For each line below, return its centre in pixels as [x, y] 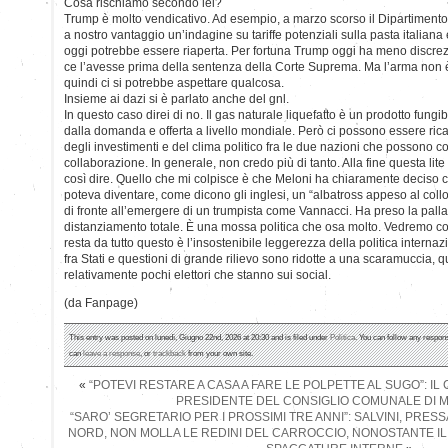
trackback [169, 352]
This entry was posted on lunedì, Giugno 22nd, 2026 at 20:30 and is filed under [199, 336]
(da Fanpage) [101, 302]
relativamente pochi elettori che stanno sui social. [197, 274]
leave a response [111, 352]
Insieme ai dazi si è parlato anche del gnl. [176, 98]
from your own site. [219, 352]
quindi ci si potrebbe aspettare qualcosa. [174, 82]
